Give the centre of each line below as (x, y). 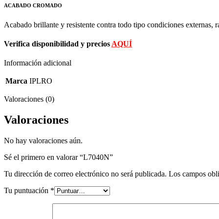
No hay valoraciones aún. (43, 141)
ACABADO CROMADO (33, 5)
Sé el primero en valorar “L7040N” (58, 157)
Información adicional (38, 63)
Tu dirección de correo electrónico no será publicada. (85, 174)
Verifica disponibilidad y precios (58, 44)
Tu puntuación (27, 191)
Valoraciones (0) (29, 99)
